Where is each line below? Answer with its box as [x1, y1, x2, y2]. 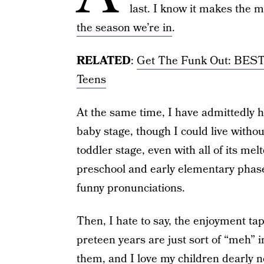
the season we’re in [76, 20, 172, 36]
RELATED [76, 53, 131, 69]
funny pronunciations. [76, 180, 185, 196]
